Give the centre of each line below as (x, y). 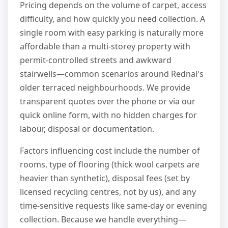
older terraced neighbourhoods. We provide (105, 88)
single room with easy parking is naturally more (112, 33)
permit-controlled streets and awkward (96, 60)
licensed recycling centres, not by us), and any (108, 192)
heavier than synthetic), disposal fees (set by (105, 178)
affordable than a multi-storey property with (105, 47)
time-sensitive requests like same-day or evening (113, 206)
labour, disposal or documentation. (87, 129)
